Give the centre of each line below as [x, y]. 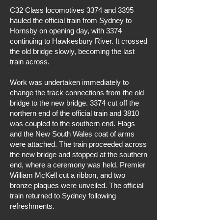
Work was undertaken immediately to [69, 82]
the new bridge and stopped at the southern [79, 154]
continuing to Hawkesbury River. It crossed [79, 41]
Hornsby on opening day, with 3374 [66, 31]
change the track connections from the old [77, 93]
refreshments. [32, 206]
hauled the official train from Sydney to [71, 20]
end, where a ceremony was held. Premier [78, 165]
